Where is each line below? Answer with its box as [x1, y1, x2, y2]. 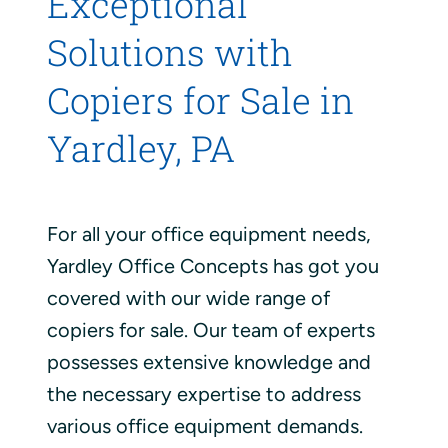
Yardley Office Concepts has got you [46, 253, 379, 278]
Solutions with [46, 28, 293, 77]
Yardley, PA [46, 124, 235, 173]
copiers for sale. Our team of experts [46, 317, 375, 342]
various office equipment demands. [46, 413, 363, 438]
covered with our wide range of [46, 285, 330, 310]
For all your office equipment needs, [46, 221, 371, 246]
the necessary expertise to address [46, 381, 361, 406]
